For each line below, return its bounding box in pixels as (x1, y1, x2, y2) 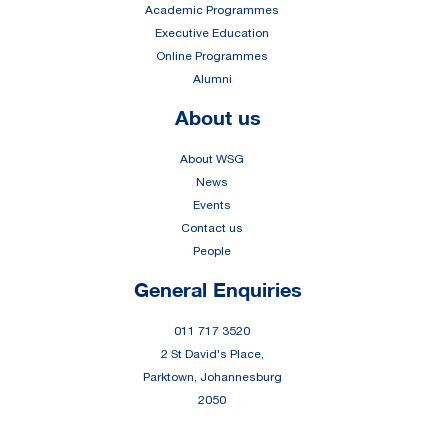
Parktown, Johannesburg (142, 370, 282, 385)
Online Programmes (156, 49, 268, 64)
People (193, 244, 231, 259)
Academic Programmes (145, 3, 279, 18)
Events (193, 198, 231, 213)
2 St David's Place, (160, 347, 264, 362)
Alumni (192, 72, 232, 87)
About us (175, 105, 261, 130)
